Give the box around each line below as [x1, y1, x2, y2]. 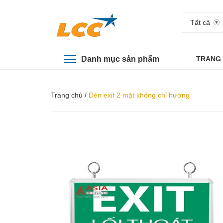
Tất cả [190, 18, 210, 26]
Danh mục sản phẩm [81, 55, 159, 63]
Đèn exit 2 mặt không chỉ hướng [89, 91, 190, 99]
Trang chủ [51, 91, 83, 99]
